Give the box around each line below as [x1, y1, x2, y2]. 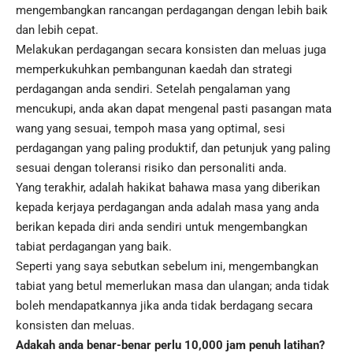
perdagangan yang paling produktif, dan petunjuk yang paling [16, 141, 330, 156]
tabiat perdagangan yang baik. [16, 240, 172, 255]
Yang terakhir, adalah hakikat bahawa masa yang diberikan [16, 180, 320, 195]
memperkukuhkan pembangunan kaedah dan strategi [16, 62, 292, 77]
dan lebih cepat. [16, 23, 98, 38]
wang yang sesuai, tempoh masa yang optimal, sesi [16, 121, 285, 136]
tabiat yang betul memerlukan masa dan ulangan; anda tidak [16, 279, 329, 294]
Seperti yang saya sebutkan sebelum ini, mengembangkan [16, 259, 318, 274]
